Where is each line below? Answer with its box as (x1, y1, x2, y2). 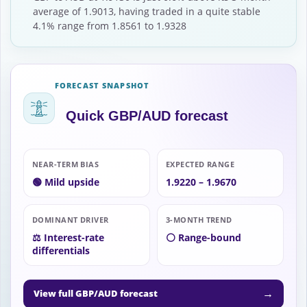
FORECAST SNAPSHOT (55, 80, 150, 91)
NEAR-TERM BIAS (32, 159, 99, 170)
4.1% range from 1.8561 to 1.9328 (33, 19, 186, 32)
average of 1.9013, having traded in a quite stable (33, 4, 260, 18)
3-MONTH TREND (166, 214, 232, 225)
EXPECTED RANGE (166, 159, 235, 170)
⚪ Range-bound (166, 231, 241, 245)
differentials (32, 244, 90, 258)
